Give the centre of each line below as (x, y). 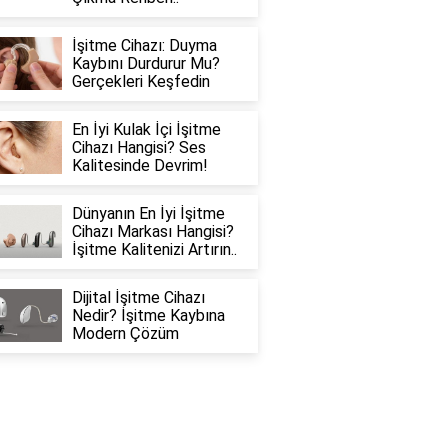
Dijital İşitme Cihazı (138, 298)
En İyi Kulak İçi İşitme (146, 130)
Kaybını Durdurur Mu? (145, 64)
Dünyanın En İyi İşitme (148, 214)
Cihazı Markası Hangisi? (152, 232)
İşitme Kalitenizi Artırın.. (154, 250)
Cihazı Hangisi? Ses (138, 148)
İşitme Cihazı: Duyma (144, 46)
